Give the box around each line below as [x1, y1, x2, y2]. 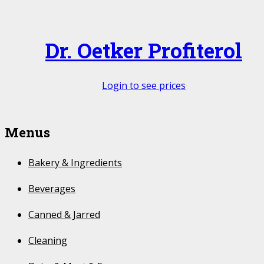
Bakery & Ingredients [28, 156, 122, 170]
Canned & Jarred [28, 208, 100, 222]
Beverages [28, 182, 75, 196]
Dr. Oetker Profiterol [45, 36, 242, 64]
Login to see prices [102, 78, 186, 92]
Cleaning [28, 234, 67, 247]
